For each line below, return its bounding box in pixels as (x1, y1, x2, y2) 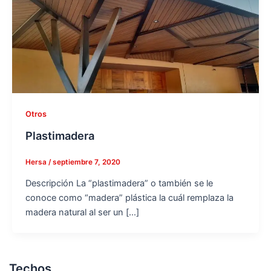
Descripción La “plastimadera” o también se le (25, 177, 213, 189)
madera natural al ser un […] (25, 206, 139, 218)
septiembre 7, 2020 (52, 157, 120, 166)
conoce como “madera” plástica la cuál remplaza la (25, 192, 233, 203)
